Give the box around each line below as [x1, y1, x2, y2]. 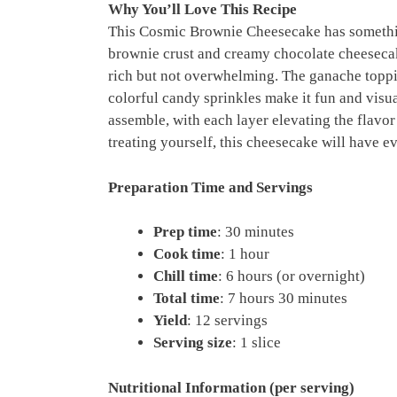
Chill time [153, 268, 218, 284]
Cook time [153, 245, 221, 262]
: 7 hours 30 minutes [220, 290, 347, 307]
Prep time [153, 223, 217, 240]
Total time [153, 290, 220, 307]
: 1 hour [221, 245, 269, 262]
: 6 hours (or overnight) [218, 268, 365, 284]
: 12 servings [187, 312, 268, 329]
